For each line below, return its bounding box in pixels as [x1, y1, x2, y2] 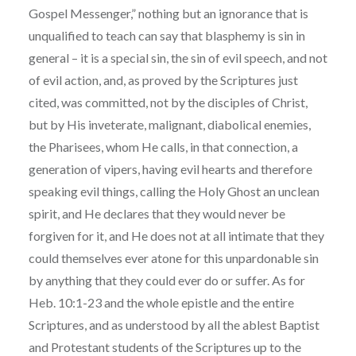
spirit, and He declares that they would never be [28, 205, 285, 221]
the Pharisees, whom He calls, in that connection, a [28, 138, 298, 154]
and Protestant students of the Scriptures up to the [28, 339, 301, 354]
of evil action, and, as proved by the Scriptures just [28, 72, 298, 87]
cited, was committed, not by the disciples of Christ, [28, 94, 308, 110]
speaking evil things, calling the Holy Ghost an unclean [28, 183, 319, 199]
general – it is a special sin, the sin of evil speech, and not [28, 49, 327, 65]
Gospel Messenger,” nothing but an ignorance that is [28, 5, 308, 21]
